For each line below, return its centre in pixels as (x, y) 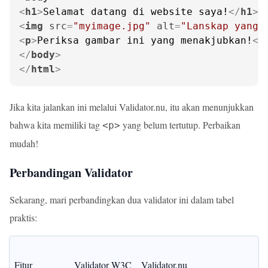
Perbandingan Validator (71, 173)
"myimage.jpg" (112, 26)
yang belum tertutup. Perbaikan (180, 125)
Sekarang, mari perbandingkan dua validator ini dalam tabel (122, 200)
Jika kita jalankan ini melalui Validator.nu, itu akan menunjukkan (132, 107)
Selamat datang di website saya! (136, 12)
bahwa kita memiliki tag (56, 125)
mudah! (24, 143)
